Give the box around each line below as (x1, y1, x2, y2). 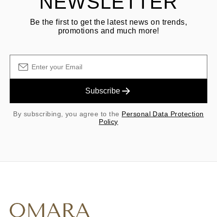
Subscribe (85, 87, 120, 95)
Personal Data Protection (122, 110, 204, 118)
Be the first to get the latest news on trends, (30, 18, 187, 26)
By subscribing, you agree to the (13, 110, 122, 118)
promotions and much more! (58, 27, 159, 35)
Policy (99, 118, 118, 125)
